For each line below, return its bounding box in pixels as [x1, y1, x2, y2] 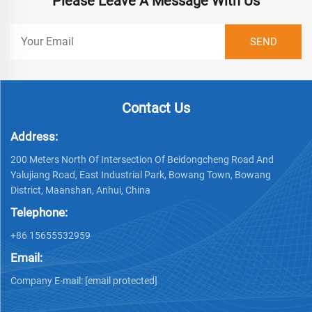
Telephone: [10, 205, 68, 220]
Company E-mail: [10, 275, 85, 287]
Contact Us [122, 100, 190, 117]
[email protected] [85, 275, 157, 287]
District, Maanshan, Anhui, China [10, 185, 150, 196]
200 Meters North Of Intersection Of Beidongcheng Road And [10, 154, 274, 166]
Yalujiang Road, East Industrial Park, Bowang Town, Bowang [10, 169, 271, 181]
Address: [10, 130, 58, 144]
